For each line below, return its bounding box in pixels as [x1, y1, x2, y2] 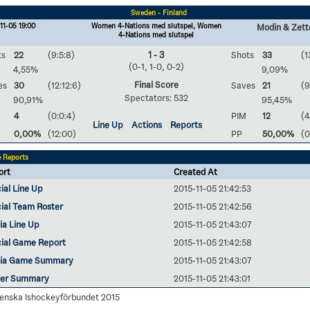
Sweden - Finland [130, 8, 187, 17]
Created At [174, 166, 217, 177]
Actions [131, 119, 162, 130]
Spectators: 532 [124, 92, 188, 103]
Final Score [134, 79, 179, 90]
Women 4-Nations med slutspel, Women [91, 21, 221, 30]
